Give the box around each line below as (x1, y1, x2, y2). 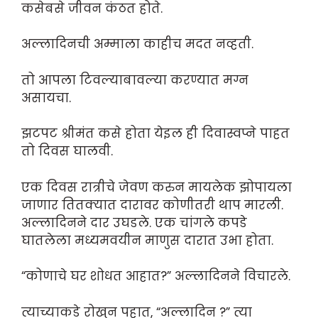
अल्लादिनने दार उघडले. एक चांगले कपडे (21, 214, 247, 231)
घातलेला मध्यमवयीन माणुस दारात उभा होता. (21, 231, 273, 249)
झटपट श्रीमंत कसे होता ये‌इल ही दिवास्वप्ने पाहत (21, 125, 290, 143)
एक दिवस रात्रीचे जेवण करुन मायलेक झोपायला (21, 178, 292, 196)
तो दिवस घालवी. (21, 143, 113, 160)
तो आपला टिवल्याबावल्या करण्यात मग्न (21, 71, 248, 89)
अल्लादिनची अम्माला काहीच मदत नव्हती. (21, 35, 253, 53)
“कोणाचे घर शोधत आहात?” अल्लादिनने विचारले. (21, 268, 290, 285)
